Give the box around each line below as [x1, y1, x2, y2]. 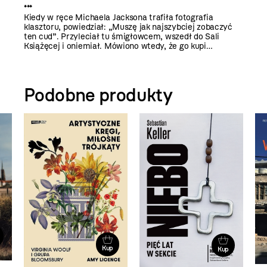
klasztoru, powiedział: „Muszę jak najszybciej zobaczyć [24, 22, 232, 33]
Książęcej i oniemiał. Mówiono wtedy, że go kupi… [24, 41, 213, 52]
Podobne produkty [24, 84, 173, 107]
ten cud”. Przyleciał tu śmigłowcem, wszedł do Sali [24, 32, 220, 42]
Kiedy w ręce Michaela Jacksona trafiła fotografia [24, 13, 213, 23]
